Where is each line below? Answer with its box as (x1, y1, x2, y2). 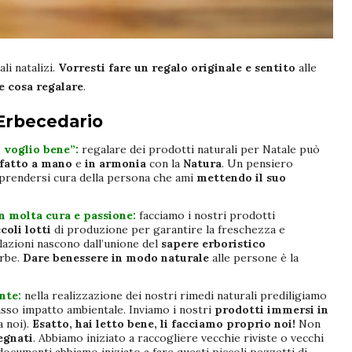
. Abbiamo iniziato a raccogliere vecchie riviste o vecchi (33, 331, 324, 346)
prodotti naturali (148, 142, 240, 157)
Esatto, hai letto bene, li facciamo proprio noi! (32, 317, 295, 332)
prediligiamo (260, 288, 327, 303)
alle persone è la (209, 251, 299, 266)
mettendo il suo (193, 170, 286, 185)
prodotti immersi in (214, 302, 328, 317)
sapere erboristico (158, 236, 266, 251)
